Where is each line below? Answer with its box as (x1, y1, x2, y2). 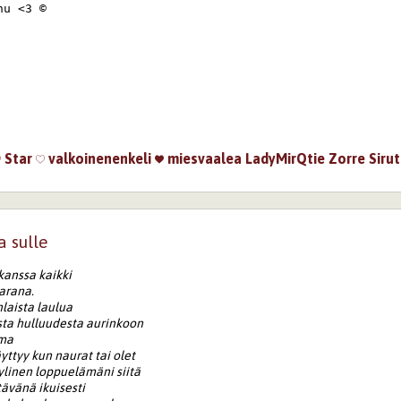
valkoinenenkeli (45, 149, 152, 166)
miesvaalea (164, 149, 243, 166)
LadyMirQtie (245, 149, 326, 166)
